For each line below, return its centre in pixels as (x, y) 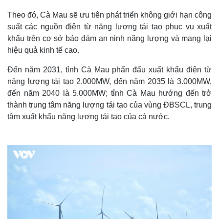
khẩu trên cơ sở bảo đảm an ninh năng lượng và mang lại (109, 38)
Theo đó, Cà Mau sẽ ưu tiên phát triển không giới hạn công (109, 15)
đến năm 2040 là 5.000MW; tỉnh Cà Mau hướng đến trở (109, 93)
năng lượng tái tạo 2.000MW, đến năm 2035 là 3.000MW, (109, 81)
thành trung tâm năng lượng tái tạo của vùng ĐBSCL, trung (109, 105)
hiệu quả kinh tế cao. (43, 50)
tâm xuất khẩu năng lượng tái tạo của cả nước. (88, 117)
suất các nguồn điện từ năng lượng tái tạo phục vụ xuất (109, 27)
